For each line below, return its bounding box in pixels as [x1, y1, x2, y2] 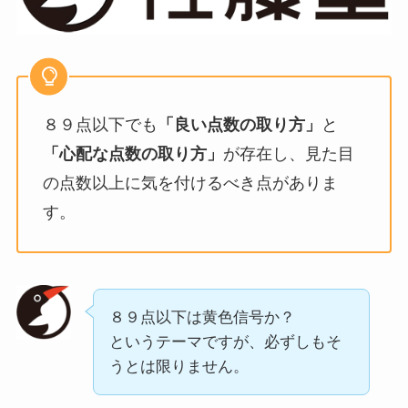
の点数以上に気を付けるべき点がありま [42, 173, 338, 192]
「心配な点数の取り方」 [42, 144, 223, 163]
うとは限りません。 [108, 358, 249, 376]
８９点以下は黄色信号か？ [108, 309, 295, 327]
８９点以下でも [42, 115, 158, 134]
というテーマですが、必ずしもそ [108, 333, 342, 352]
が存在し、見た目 [222, 144, 354, 163]
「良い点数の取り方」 [157, 115, 321, 134]
